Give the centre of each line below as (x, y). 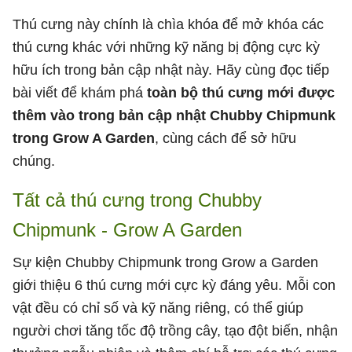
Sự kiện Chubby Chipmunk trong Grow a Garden (165, 262)
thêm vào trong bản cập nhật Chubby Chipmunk (174, 115)
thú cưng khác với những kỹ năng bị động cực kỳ (166, 47)
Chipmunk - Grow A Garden (127, 229)
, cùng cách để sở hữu (225, 138)
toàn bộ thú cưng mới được (241, 92)
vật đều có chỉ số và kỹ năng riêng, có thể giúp (158, 308)
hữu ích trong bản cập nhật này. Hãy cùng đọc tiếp (171, 70)
